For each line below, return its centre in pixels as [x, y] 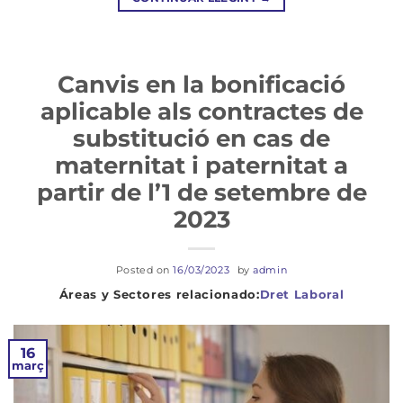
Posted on [144, 269]
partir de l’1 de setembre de [201, 192]
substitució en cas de [201, 138]
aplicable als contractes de [201, 111]
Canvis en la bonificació [201, 84]
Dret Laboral [302, 294]
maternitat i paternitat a [201, 165]
